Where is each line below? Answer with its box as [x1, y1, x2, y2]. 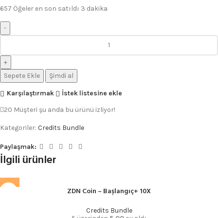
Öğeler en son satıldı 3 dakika [13, 4, 108, 13]
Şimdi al [49, 71, 73, 80]
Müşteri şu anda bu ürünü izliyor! [14, 105, 115, 114]
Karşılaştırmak [6, 89, 54, 98]
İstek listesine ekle [62, 89, 123, 98]
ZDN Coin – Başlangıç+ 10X [67, 185, 151, 197]
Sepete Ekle [4, 71, 40, 80]
